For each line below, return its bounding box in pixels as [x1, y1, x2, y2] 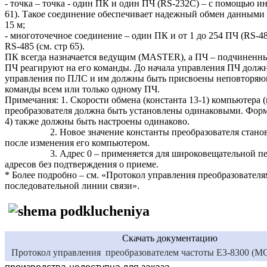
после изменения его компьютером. [5, 137, 150, 148]
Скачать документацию [122, 232, 218, 243]
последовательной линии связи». [5, 180, 139, 191]
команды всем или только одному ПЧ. [5, 83, 160, 94]
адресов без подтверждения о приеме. [5, 159, 159, 169]
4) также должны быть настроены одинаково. [5, 116, 190, 126]
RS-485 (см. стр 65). [5, 41, 87, 51]
